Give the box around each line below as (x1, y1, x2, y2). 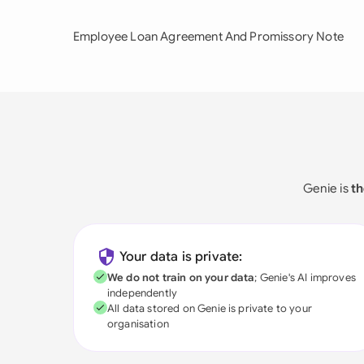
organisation (107, 317, 169, 331)
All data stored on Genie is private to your (107, 301, 312, 315)
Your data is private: (119, 249, 243, 265)
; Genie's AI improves (254, 271, 356, 284)
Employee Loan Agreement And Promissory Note (73, 29, 344, 44)
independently (107, 286, 178, 300)
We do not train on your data (107, 271, 255, 284)
